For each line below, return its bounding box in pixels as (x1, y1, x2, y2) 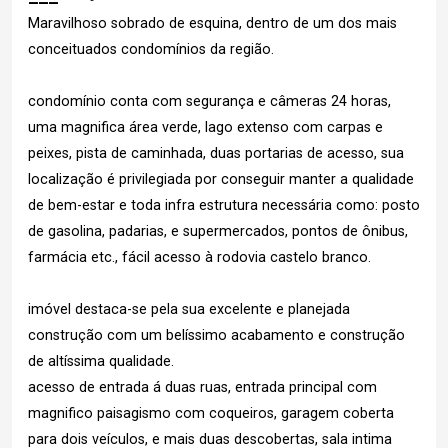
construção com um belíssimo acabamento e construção (28, 327, 405, 344)
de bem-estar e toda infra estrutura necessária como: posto (28, 197, 420, 214)
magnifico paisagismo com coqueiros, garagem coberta (28, 405, 394, 422)
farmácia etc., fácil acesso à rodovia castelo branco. (28, 249, 371, 266)
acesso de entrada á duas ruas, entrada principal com (28, 379, 377, 396)
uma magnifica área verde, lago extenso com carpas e (28, 119, 383, 136)
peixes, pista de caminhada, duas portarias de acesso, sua (28, 145, 404, 162)
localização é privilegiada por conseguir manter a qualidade (28, 171, 414, 188)
